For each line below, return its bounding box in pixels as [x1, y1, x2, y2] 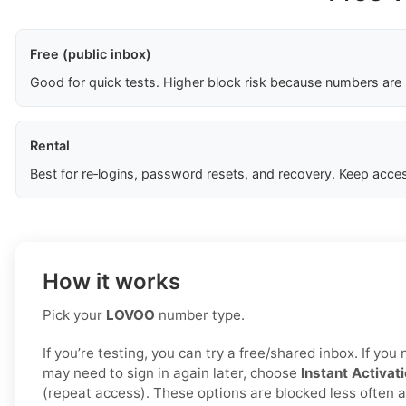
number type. [155, 306, 245, 324]
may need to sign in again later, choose [43, 364, 301, 382]
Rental [30, 138, 70, 154]
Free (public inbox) [30, 46, 151, 63]
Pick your [43, 306, 106, 324]
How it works [43, 268, 180, 295]
